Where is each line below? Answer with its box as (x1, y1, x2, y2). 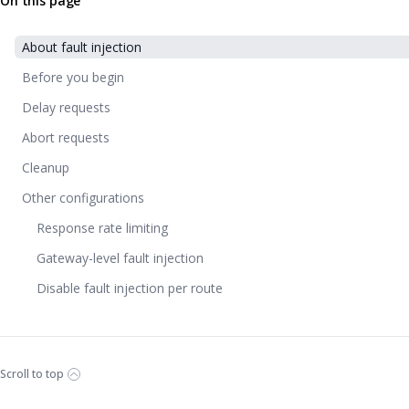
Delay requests (22, 99, 110, 116)
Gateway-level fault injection (37, 249, 204, 267)
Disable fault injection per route (37, 279, 223, 297)
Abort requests (22, 129, 110, 146)
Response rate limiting (37, 219, 168, 236)
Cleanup (22, 159, 69, 176)
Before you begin (22, 68, 124, 86)
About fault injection (22, 38, 142, 56)
